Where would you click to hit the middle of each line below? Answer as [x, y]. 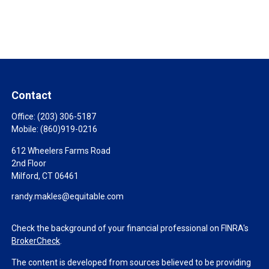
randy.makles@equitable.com [68, 196]
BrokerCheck [36, 241]
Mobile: [26, 129]
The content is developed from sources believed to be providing [131, 262]
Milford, [26, 176]
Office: [25, 116]
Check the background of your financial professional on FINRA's [130, 228]
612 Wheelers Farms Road [61, 151]
